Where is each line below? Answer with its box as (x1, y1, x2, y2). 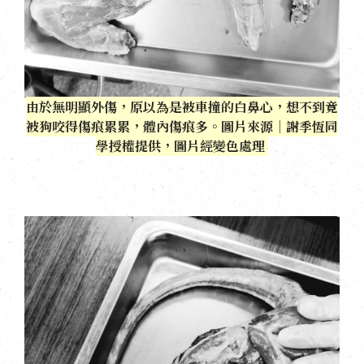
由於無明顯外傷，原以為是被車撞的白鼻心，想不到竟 (26, 97, 338, 117)
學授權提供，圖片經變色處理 (96, 136, 268, 156)
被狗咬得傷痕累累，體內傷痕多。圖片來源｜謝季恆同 (26, 117, 338, 136)
